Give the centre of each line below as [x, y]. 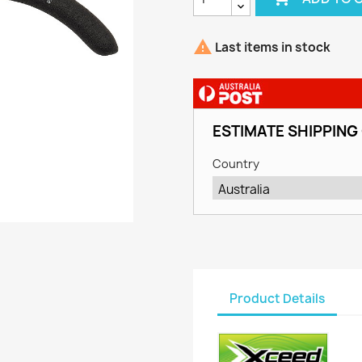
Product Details [277, 299]
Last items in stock [271, 48]
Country [236, 164]
